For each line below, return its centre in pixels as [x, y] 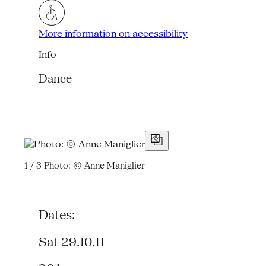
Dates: [57, 215]
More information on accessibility [113, 33]
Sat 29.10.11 [72, 243]
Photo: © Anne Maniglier [93, 165]
